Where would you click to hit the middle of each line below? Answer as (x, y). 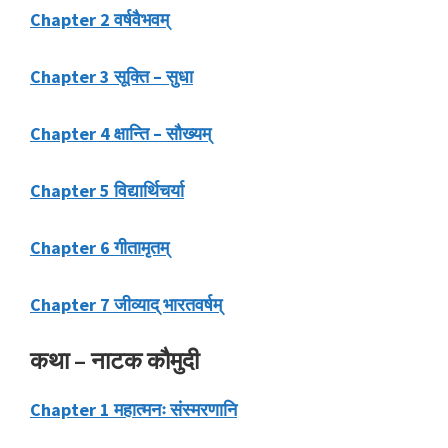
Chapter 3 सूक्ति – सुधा (111, 77)
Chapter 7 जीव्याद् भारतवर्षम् (126, 305)
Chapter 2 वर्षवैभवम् (99, 20)
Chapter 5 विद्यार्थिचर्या (107, 191)
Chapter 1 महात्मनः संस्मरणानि (133, 410)
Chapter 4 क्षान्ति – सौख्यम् (120, 134)
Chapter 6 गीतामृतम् (99, 248)
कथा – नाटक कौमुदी (114, 361)
